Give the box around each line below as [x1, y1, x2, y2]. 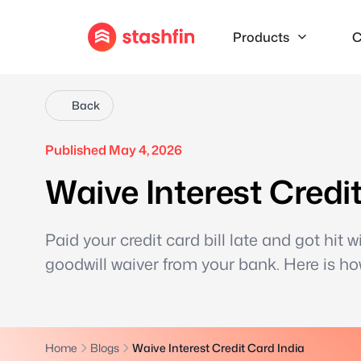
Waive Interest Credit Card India [132, 340, 305, 355]
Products [232, 28, 289, 46]
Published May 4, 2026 [45, 141, 182, 159]
